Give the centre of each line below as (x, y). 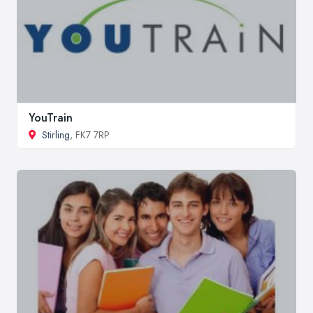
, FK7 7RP (90, 135)
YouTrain (51, 118)
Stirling (56, 135)
